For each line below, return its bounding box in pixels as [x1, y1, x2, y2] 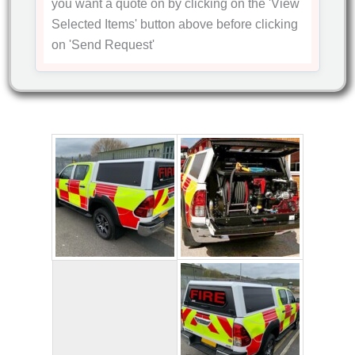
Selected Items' [52, 17, 138, 32]
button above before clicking [137, 17, 299, 32]
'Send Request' [69, 38, 155, 52]
